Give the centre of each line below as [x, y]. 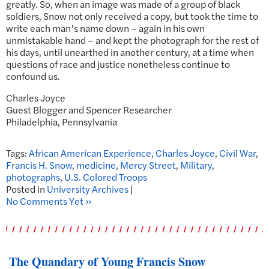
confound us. [33, 76]
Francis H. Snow [39, 165]
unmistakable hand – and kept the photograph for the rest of [132, 40]
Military [196, 165]
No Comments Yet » [49, 201]
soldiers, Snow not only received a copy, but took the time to [132, 16]
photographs [33, 177]
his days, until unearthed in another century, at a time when [130, 52]
